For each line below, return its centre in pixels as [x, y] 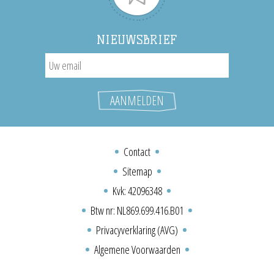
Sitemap [137, 171]
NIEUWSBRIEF [137, 40]
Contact [137, 152]
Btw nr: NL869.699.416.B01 [137, 210]
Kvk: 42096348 [137, 191]
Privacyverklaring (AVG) [137, 230]
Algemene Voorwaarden [137, 250]
